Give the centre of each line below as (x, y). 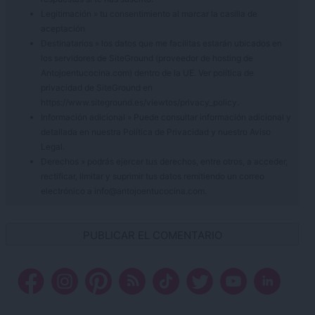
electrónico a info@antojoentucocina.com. (124, 191)
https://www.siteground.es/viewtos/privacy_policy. (140, 103)
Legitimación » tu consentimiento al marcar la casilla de (149, 14)
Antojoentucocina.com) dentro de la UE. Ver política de (147, 73)
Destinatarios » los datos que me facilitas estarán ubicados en (161, 44)
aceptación (63, 29)
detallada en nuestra (82, 132)
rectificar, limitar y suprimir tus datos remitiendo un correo (153, 176)
